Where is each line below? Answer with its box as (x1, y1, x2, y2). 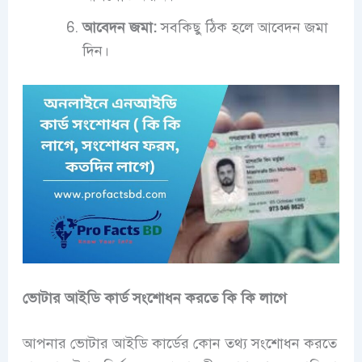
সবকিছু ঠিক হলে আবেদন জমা (156, 19, 328, 37)
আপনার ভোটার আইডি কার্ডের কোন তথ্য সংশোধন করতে (22, 335, 337, 353)
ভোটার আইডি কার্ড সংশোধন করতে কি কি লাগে (22, 289, 287, 308)
